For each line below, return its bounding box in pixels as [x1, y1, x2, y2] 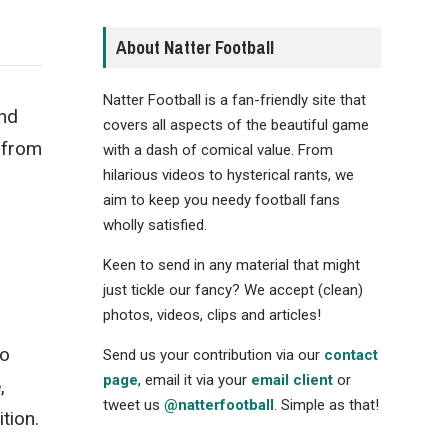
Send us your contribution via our [102, 345, 324, 364]
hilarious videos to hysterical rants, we [102, 165, 354, 184]
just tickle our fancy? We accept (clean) [102, 280, 363, 299]
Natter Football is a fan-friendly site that [102, 90, 366, 109]
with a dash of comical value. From [102, 140, 333, 159]
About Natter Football [115, 34, 274, 60]
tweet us [102, 395, 164, 414]
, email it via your [137, 370, 251, 389]
